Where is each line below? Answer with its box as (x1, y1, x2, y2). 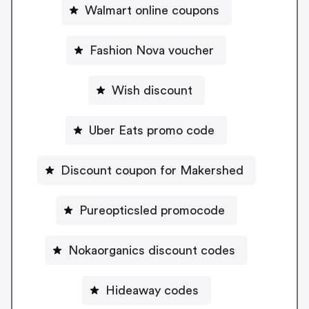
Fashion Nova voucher (90, 43, 214, 57)
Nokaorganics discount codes (68, 243, 235, 257)
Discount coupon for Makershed (60, 163, 243, 177)
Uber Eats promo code (89, 123, 215, 137)
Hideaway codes (105, 283, 199, 297)
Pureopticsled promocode (79, 203, 225, 217)
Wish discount (111, 83, 192, 97)
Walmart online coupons (84, 3, 219, 17)
